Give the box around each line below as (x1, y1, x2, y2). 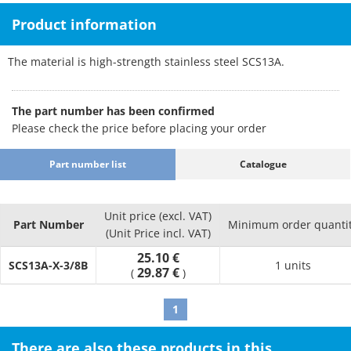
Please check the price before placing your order (12, 121, 266, 136)
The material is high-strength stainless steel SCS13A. (8, 54, 284, 69)
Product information (12, 15, 157, 34)
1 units (275, 258, 311, 273)
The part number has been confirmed (12, 103, 215, 118)
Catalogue (239, 157, 287, 171)
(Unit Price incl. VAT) (105, 226, 211, 241)
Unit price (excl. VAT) (104, 208, 212, 223)
